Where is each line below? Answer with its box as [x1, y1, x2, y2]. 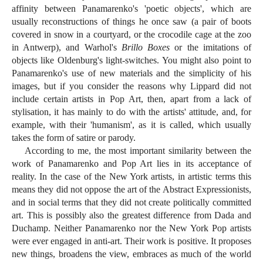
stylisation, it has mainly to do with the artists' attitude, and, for [12, 107, 251, 117]
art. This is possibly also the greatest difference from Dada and [12, 210, 251, 221]
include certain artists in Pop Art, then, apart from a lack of [12, 94, 251, 104]
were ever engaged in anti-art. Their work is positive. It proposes [12, 236, 251, 247]
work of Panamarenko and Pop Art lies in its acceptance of [12, 159, 251, 169]
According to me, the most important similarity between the [12, 146, 251, 156]
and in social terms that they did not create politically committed [12, 197, 251, 208]
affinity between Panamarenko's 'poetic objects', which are [12, 4, 251, 14]
